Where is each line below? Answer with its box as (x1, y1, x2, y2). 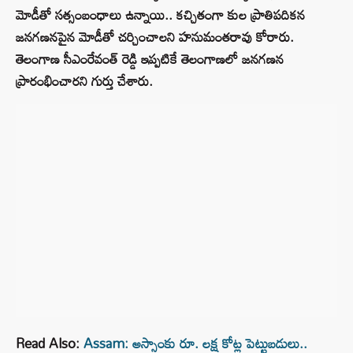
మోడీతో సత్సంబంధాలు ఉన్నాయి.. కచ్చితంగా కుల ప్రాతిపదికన (16, 2, 305, 28)
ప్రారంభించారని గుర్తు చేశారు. (16, 68, 153, 95)
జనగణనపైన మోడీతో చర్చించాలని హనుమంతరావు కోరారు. (16, 24, 294, 50)
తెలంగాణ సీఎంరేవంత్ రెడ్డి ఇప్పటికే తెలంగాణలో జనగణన (16, 46, 284, 72)
